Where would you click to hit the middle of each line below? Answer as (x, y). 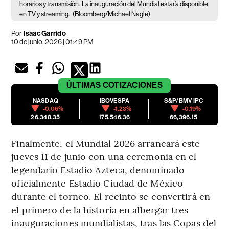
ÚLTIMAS (84, 85)
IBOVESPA (114, 100)
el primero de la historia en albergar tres (100, 209)
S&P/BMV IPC (184, 100)
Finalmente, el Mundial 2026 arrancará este (106, 143)
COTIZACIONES (132, 85)
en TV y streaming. (45, 14)
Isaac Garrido (44, 33)
